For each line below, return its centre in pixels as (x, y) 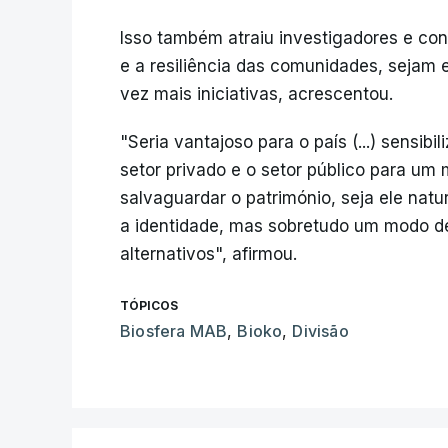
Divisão (320, 331)
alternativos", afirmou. (208, 254)
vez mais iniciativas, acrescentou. (256, 94)
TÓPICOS (149, 305)
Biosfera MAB (174, 331)
